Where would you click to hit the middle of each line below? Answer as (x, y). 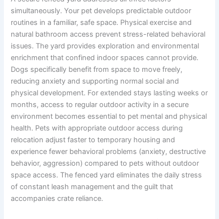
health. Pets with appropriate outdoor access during (97, 128)
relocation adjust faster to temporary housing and (93, 140)
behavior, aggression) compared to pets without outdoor (105, 164)
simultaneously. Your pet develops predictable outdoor (101, 11)
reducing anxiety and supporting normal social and (95, 81)
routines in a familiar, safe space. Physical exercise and (101, 23)
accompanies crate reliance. (57, 199)
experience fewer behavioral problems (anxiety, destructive (109, 152)
